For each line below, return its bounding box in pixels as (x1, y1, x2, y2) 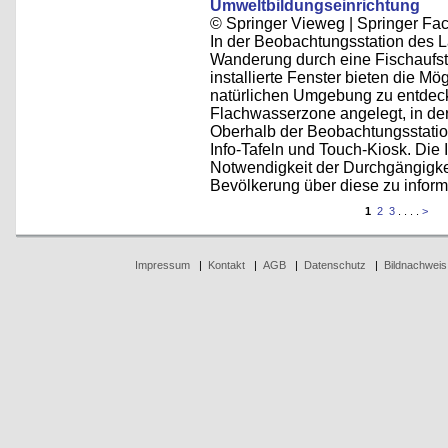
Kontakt (207, 259, 245, 271)
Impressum (134, 259, 190, 271)
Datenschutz (303, 259, 366, 271)
